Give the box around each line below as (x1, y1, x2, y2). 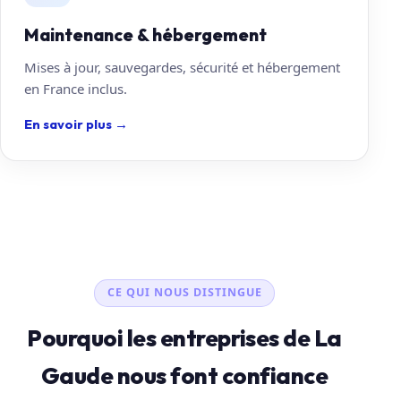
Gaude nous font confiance (40, 360, 328, 390)
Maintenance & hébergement (24, 23, 267, 46)
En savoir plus (24, 115, 115, 132)
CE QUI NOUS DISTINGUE (107, 285, 262, 301)
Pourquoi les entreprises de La (27, 322, 342, 353)
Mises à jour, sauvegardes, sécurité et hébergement (24, 57, 340, 76)
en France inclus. (24, 79, 127, 98)
